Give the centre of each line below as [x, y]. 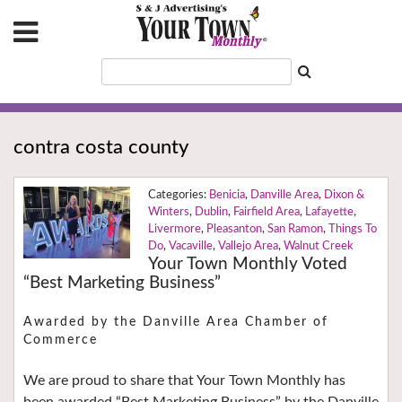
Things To [352, 230]
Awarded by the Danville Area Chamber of [176, 323]
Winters [168, 213]
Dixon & [344, 196]
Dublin [211, 213]
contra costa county [101, 148]
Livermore [174, 230]
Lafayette [329, 213]
